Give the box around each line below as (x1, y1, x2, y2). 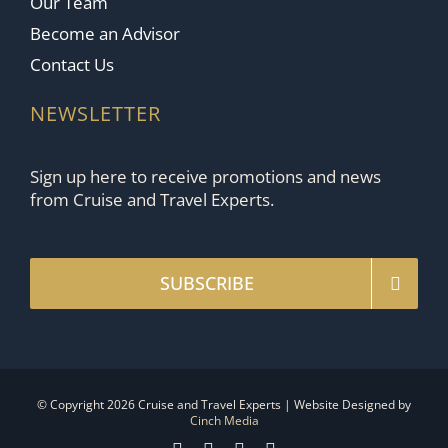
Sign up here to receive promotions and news (29, 165, 381, 189)
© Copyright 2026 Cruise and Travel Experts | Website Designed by (37, 396, 411, 414)
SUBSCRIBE (160, 271, 255, 296)
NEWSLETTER (29, 100, 161, 128)
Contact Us (29, 53, 114, 77)
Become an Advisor (29, 22, 180, 46)
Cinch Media (189, 412, 259, 430)
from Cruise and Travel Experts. (29, 188, 274, 212)
